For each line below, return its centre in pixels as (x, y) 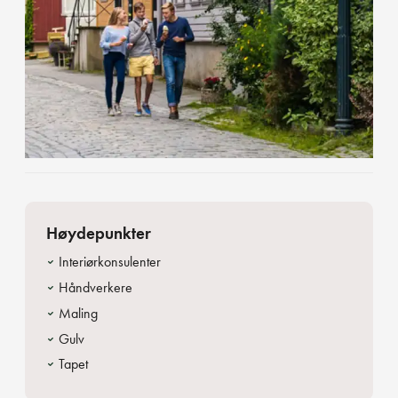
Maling (78, 313)
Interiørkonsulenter (110, 262)
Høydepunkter (99, 234)
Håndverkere (96, 287)
